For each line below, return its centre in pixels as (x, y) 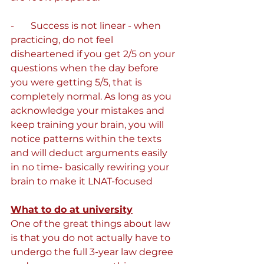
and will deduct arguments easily (90, 153)
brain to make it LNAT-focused (82, 181)
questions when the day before (86, 68)
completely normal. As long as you (92, 96)
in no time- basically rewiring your (91, 167)
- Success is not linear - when (87, 26)
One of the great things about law (92, 224)
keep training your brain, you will (88, 125)
